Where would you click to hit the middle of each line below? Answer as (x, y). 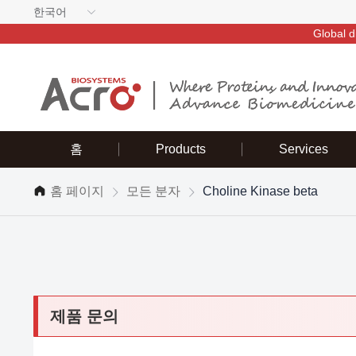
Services (303, 149)
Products (180, 149)
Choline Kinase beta (260, 191)
